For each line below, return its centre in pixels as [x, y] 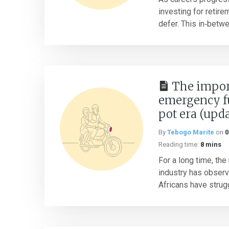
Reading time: [179, 144]
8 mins [211, 144]
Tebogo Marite [191, 132]
